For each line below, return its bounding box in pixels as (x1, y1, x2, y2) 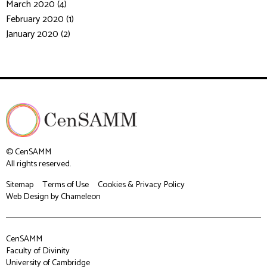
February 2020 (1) (6, 11, 74, 28)
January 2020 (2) (6, 26, 70, 43)
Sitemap (6, 177, 33, 192)
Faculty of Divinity (6, 243, 70, 258)
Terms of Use (42, 177, 89, 192)
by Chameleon (49, 189, 101, 204)
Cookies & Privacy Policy (98, 177, 185, 192)
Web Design (6, 189, 49, 204)
